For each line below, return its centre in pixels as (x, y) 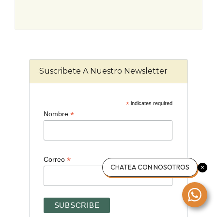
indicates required (151, 103)
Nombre (57, 114)
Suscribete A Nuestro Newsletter (103, 71)
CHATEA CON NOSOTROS (150, 167)
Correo (55, 159)
